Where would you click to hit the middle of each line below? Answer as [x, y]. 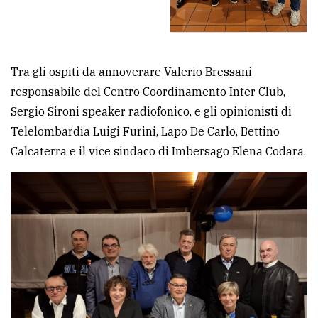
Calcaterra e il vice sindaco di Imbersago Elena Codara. [158, 152]
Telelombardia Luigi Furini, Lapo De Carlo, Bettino [145, 132]
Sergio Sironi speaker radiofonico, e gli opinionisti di [151, 112]
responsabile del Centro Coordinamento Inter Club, [148, 92]
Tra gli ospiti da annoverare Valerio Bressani [131, 72]
